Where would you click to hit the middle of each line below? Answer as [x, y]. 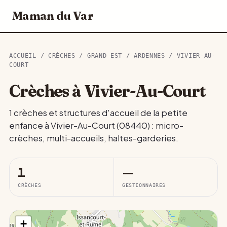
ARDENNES [149, 56]
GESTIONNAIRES [144, 185]
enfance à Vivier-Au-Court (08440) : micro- [96, 125]
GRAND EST [105, 56]
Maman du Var [53, 16]
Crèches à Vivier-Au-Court [107, 91]
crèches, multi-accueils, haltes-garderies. [94, 138]
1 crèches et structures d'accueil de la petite [98, 113]
